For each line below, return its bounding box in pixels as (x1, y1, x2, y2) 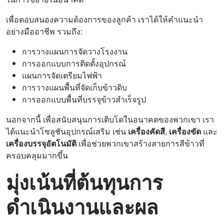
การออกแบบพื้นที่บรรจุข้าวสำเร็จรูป (22, 93, 146, 105)
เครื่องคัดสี (128, 125, 165, 137)
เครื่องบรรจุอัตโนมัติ (6, 137, 76, 149)
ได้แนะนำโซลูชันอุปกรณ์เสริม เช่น (6, 125, 128, 137)
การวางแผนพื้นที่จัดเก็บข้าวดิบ (22, 81, 127, 93)
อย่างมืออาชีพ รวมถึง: (6, 25, 82, 37)
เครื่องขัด (169, 125, 201, 137)
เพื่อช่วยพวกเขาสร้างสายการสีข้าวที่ (76, 137, 204, 149)
